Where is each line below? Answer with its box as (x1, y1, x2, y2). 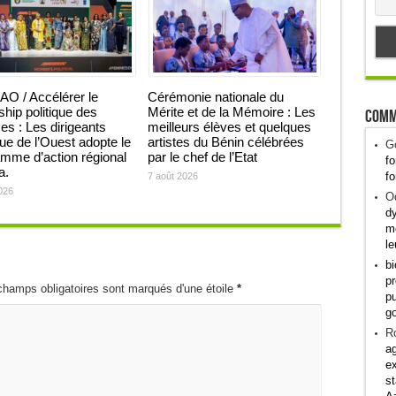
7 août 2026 (147, 171, 198, 181)
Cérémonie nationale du (147, 89, 284, 104)
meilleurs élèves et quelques (147, 119, 311, 134)
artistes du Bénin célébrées (147, 134, 304, 149)
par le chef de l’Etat (147, 149, 257, 164)
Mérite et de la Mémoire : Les (147, 104, 316, 119)
